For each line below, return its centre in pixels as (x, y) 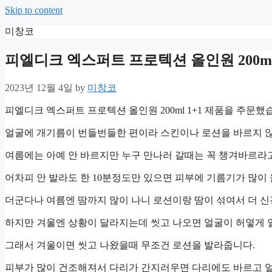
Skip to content (34, 10)
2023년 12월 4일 (39, 87)
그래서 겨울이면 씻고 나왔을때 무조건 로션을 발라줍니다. (130, 245)
